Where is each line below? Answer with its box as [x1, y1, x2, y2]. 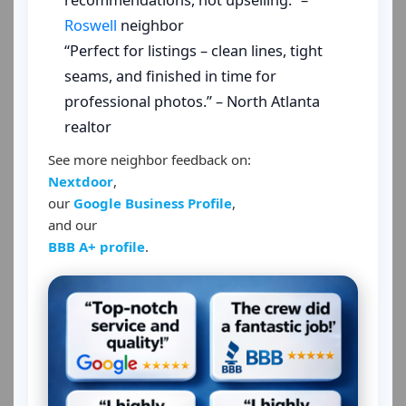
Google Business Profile [73, 194, 232, 212]
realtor [64, 117, 111, 137]
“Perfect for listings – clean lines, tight [64, 41, 323, 61]
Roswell [64, 15, 117, 35]
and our [48, 216, 97, 234]
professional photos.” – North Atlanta [64, 92, 320, 111]
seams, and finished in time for [64, 66, 276, 86]
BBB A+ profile [48, 237, 145, 256]
